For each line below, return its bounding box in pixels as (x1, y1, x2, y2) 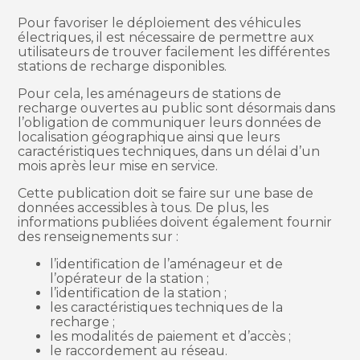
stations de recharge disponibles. (18, 58, 227, 74)
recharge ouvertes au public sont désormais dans (18, 100, 336, 116)
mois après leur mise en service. (18, 157, 219, 174)
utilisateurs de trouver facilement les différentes (18, 43, 330, 59)
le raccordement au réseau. (50, 342, 228, 358)
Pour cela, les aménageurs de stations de (18, 85, 282, 101)
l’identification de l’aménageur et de (50, 256, 284, 272)
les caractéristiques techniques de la (50, 299, 284, 315)
